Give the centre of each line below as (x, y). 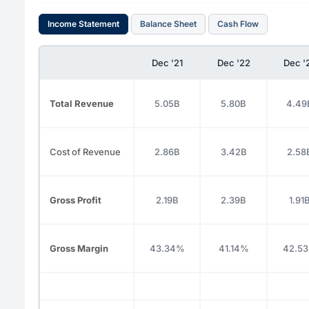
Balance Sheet (168, 24)
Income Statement (83, 24)
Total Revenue (82, 103)
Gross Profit (76, 200)
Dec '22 (233, 62)
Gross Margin (79, 248)
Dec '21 (167, 62)
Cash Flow (238, 24)
